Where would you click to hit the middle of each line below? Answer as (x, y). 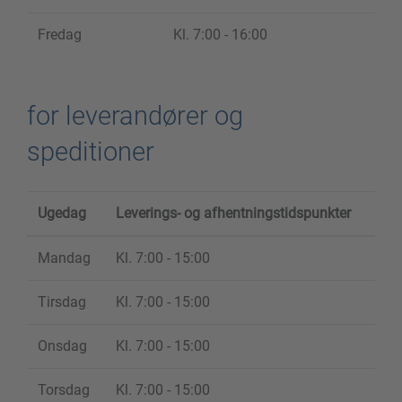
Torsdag (64, 390)
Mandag (64, 258)
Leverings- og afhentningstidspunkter (233, 213)
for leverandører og (135, 116)
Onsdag (62, 346)
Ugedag (62, 213)
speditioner (91, 152)
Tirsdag (62, 302)
